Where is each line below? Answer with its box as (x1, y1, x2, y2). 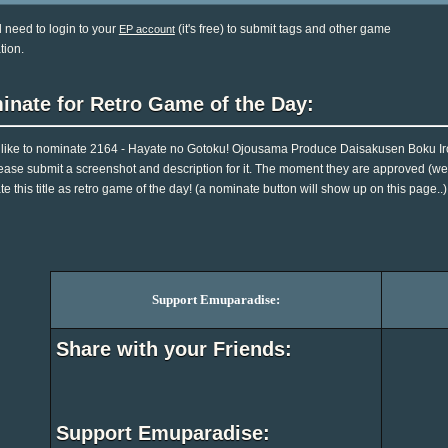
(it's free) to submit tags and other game (174, 21, 391, 36)
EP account (118, 22, 175, 35)
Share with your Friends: (56, 338, 293, 361)
